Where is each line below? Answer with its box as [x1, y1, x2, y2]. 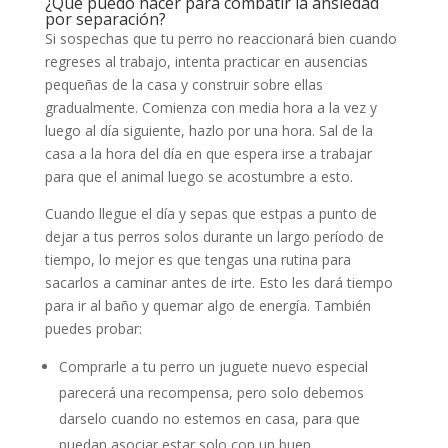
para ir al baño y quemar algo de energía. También [44, 296, 371, 315]
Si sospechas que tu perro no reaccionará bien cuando [44, 29, 397, 48]
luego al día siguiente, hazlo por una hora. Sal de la [44, 121, 373, 140]
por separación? [44, 8, 166, 30]
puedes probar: [44, 319, 142, 338]
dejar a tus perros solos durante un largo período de [44, 227, 384, 246]
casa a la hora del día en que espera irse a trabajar [44, 144, 372, 163]
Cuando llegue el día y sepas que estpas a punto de [44, 204, 377, 223]
